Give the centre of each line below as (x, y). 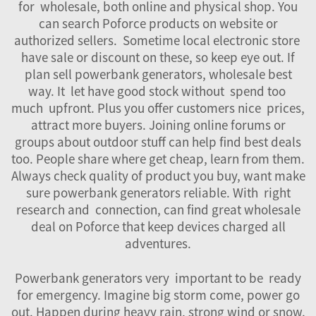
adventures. (158, 243)
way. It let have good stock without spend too (158, 91)
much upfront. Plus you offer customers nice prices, (158, 108)
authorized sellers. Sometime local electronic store (158, 40)
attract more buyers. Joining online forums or (158, 124)
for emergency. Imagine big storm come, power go (158, 294)
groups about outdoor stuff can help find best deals (158, 141)
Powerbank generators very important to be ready (158, 278)
